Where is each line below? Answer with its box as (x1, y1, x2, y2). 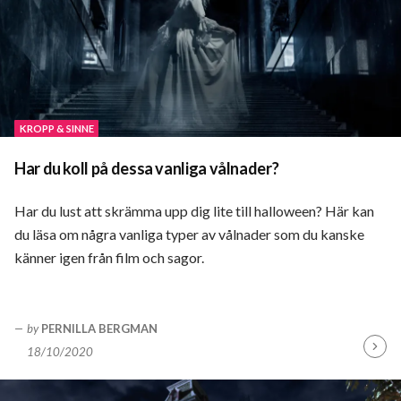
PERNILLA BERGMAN (41, 321, 158, 337)
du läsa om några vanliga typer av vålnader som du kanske (14, 226, 364, 243)
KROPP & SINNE (19, 122, 94, 134)
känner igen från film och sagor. (14, 249, 204, 267)
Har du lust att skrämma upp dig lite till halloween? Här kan (14, 202, 374, 220)
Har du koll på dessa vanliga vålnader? (14, 158, 279, 179)
